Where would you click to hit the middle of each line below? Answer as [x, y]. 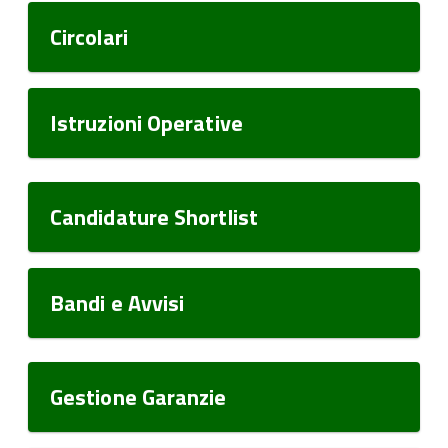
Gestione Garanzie [138, 397]
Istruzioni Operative [146, 123]
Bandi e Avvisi [117, 303]
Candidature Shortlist [154, 217]
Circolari [89, 37]
